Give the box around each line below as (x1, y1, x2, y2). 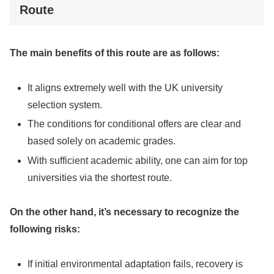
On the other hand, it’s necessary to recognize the (10, 207, 239, 218)
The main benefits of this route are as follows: (10, 48, 220, 59)
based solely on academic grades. (28, 136, 176, 147)
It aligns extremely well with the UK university (28, 83, 223, 94)
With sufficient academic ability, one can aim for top (28, 155, 248, 166)
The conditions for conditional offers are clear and (28, 119, 242, 130)
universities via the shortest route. (28, 172, 172, 183)
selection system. (28, 100, 103, 111)
